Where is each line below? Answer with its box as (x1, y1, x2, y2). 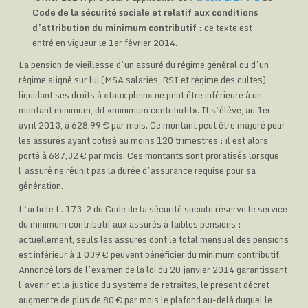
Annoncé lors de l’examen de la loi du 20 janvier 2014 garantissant (19, 261, 288, 277)
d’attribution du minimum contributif (32, 19, 197, 35)
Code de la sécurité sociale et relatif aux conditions (32, 4, 258, 20)
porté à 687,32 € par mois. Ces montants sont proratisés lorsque (19, 147, 280, 163)
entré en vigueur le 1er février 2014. (32, 34, 178, 50)
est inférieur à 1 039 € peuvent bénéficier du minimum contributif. (19, 246, 282, 262)
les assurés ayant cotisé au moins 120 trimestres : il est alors (19, 132, 269, 148)
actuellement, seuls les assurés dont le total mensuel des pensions (19, 231, 289, 247)
